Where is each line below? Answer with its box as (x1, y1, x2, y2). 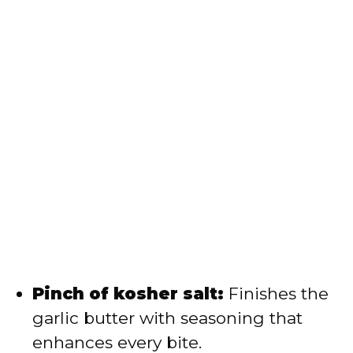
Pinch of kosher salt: (32, 284, 224, 304)
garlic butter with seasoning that (32, 308, 303, 329)
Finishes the (224, 284, 329, 304)
